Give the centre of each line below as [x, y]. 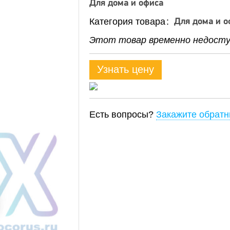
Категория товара [129, 22]
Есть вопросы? [123, 114]
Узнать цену [126, 69]
